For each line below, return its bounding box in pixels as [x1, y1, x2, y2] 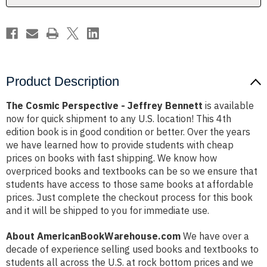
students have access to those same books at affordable [6, 178, 253, 191]
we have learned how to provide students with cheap [6, 139, 234, 151]
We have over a [181, 230, 249, 243]
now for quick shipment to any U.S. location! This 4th [6, 113, 231, 125]
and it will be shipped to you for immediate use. [6, 204, 209, 217]
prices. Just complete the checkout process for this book [6, 191, 253, 204]
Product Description [6, 74, 119, 89]
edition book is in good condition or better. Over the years [6, 126, 250, 138]
